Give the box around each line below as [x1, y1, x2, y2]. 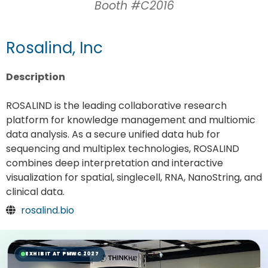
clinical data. [6, 185, 65, 199]
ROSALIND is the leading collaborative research [6, 99, 227, 113]
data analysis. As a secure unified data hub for [6, 127, 220, 142]
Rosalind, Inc [6, 37, 103, 59]
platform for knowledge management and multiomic [6, 113, 255, 127]
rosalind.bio [21, 203, 74, 218]
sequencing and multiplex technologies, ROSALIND [6, 142, 239, 156]
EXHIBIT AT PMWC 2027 [25, 250, 99, 257]
